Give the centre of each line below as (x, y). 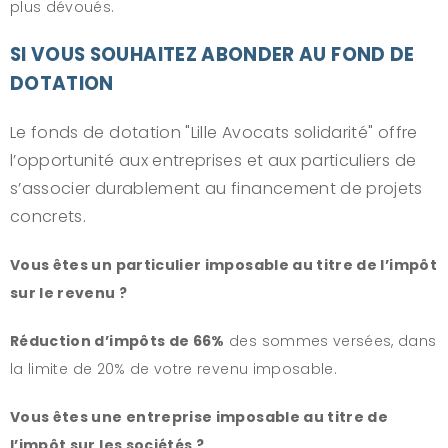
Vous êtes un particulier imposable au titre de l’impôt (223, 264)
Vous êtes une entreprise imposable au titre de (199, 416)
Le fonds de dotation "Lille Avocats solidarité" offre (214, 132)
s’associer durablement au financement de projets (216, 188)
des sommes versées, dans (333, 340)
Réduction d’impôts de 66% (117, 340)
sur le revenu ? (69, 292)
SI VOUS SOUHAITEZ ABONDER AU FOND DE (212, 54)
